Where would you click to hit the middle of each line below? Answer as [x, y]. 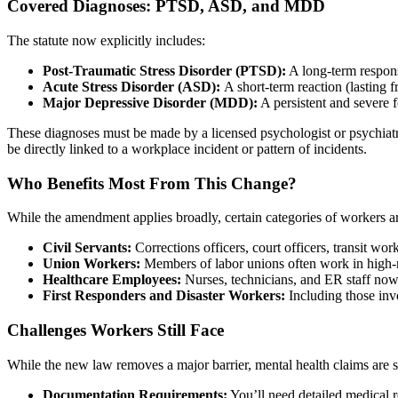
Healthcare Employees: [112, 280]
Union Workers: [92, 264]
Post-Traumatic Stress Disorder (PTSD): [164, 71]
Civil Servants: [87, 248]
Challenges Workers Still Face [115, 330]
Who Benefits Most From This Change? [152, 183]
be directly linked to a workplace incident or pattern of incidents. [187, 149]
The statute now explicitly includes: [106, 41]
